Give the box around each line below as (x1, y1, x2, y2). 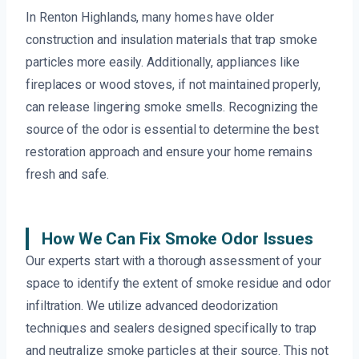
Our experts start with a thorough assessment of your (26, 253, 321, 269)
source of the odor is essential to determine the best (26, 122, 319, 138)
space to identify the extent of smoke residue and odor (26, 276, 331, 292)
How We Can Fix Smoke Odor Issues (42, 229, 313, 249)
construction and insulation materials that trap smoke (26, 32, 317, 48)
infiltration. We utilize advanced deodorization (26, 298, 279, 314)
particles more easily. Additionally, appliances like (26, 54, 300, 71)
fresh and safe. (26, 167, 109, 183)
